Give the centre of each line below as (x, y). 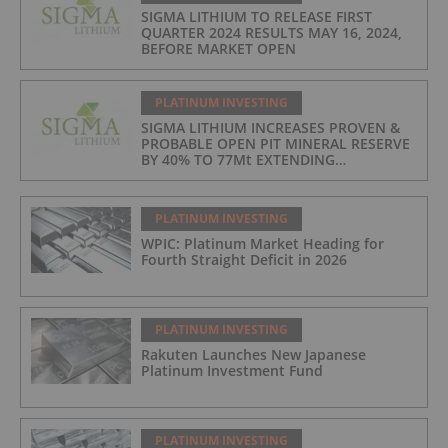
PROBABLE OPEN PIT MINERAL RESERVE (275, 143)
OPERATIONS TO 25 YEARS (229, 175)
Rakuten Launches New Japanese (253, 354)
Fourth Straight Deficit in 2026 (244, 259)
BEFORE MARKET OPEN (218, 48)
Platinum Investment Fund (232, 370)
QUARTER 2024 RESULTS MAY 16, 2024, (271, 32)
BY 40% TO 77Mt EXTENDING (238, 159)
